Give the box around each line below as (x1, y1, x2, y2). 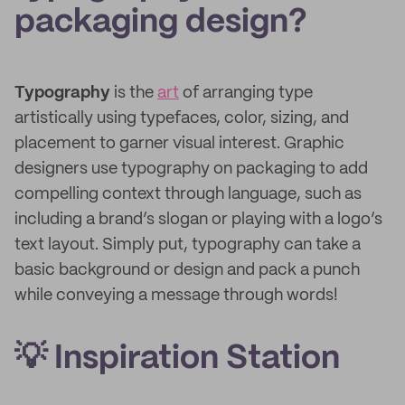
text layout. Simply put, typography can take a (14, 237, 361, 253)
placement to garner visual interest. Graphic (14, 136, 344, 152)
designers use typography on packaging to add (14, 161, 368, 177)
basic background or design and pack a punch (14, 262, 360, 278)
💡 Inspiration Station (14, 344, 340, 374)
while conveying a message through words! (14, 287, 338, 304)
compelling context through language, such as (14, 186, 362, 202)
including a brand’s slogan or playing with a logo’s (14, 212, 382, 228)
